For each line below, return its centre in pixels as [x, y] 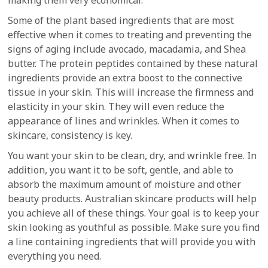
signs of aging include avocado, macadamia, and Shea [127, 49]
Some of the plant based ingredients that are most [121, 20]
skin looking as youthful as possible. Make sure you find [134, 227]
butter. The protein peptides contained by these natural [133, 63]
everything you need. [55, 256]
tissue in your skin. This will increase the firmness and [131, 92]
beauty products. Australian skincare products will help [133, 199]
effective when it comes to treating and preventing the [130, 35]
